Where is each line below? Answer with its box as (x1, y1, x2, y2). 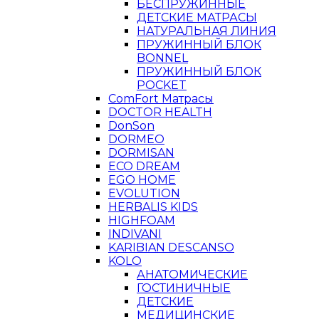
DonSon (108, 119, 155, 132)
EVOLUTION (108, 187, 180, 200)
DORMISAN (108, 146, 174, 159)
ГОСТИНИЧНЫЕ (137, 281, 231, 295)
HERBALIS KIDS (108, 200, 198, 214)
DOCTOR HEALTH (108, 105, 212, 119)
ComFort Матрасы (108, 92, 214, 105)
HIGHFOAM (108, 214, 175, 227)
